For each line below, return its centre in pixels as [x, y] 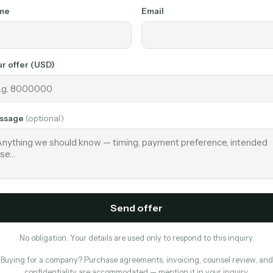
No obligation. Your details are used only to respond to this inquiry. [136, 238]
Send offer [136, 208]
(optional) [45, 118]
